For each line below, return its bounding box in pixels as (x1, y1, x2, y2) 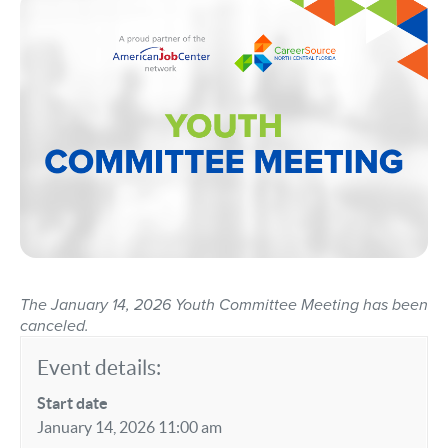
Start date (37, 393, 108, 412)
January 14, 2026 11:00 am (37, 417, 222, 436)
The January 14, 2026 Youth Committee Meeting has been (20, 293, 428, 317)
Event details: (37, 355, 161, 379)
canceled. (20, 314, 89, 338)
